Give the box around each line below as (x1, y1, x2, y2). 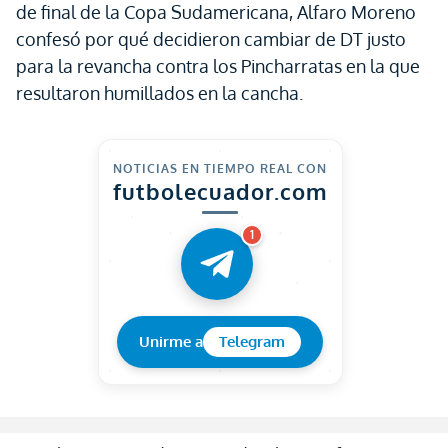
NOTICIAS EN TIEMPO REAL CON (113, 161, 327, 176)
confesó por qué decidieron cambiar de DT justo (16, 28, 406, 50)
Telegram (219, 332, 285, 351)
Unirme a (139, 332, 203, 351)
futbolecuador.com (112, 177, 328, 205)
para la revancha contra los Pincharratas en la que (16, 55, 420, 77)
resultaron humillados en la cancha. (16, 82, 303, 104)
